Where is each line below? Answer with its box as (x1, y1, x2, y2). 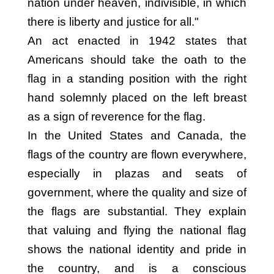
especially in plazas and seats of (28, 167, 246, 180)
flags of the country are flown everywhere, (28, 148, 246, 161)
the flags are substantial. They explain (28, 205, 246, 218)
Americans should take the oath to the (28, 53, 246, 66)
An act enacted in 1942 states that (28, 34, 246, 47)
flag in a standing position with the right (28, 72, 246, 85)
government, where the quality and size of (28, 186, 246, 199)
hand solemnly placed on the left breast (28, 91, 246, 104)
